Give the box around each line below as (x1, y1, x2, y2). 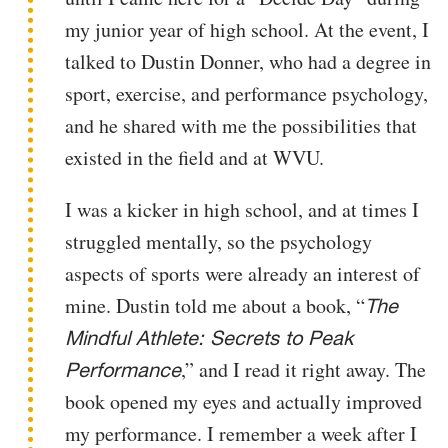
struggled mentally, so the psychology (65, 227, 373, 255)
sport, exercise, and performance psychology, (65, 79, 429, 107)
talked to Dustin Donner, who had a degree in (65, 47, 432, 75)
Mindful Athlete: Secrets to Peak (65, 325, 354, 350)
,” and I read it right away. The (181, 355, 427, 383)
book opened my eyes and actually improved (65, 387, 423, 415)
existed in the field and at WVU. (65, 143, 325, 171)
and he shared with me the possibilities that (65, 111, 418, 139)
